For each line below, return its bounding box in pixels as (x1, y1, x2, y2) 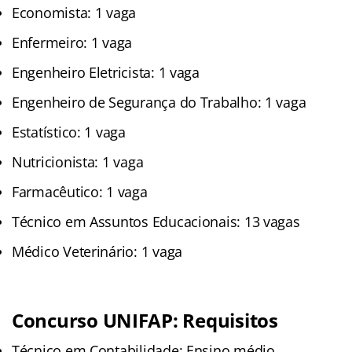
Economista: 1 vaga (12, 2, 137, 22)
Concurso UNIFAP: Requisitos (12, 306, 278, 333)
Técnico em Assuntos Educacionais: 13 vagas (12, 211, 300, 231)
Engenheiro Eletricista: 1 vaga (12, 62, 200, 82)
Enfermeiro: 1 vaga (12, 32, 133, 52)
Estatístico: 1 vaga (12, 122, 126, 141)
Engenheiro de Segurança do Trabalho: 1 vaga (12, 92, 306, 112)
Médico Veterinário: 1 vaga (12, 241, 182, 261)
